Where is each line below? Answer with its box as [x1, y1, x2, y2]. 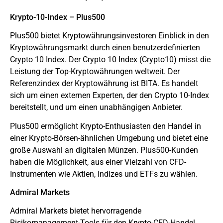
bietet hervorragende [68, 206, 141, 216]
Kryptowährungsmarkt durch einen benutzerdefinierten [10, 42, 200, 52]
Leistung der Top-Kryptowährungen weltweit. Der [10, 66, 180, 76]
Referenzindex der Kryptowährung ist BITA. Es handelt [10, 78, 198, 88]
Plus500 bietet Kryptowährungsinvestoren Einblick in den [10, 30, 209, 40]
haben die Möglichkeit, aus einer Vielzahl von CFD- [10, 157, 186, 167]
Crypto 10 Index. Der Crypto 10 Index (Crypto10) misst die [10, 54, 211, 64]
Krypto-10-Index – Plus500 [10, 12, 105, 22]
